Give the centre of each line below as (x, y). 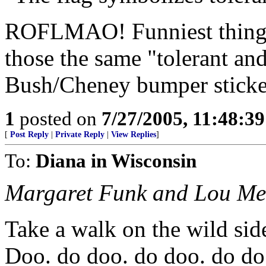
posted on (58, 118)
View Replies (134, 134)
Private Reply (80, 134)
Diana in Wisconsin (116, 161)
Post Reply (29, 134)
